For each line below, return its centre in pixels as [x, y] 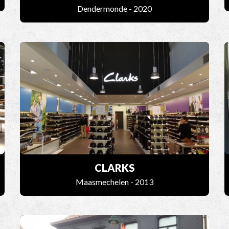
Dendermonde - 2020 [114, 9]
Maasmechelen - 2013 [114, 182]
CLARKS [114, 168]
